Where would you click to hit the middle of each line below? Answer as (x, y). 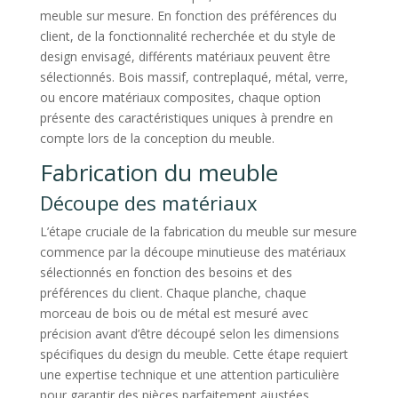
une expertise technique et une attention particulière (189, 374)
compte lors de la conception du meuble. (157, 138)
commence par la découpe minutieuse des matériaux (192, 251)
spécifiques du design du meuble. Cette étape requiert (194, 354)
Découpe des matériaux (148, 202)
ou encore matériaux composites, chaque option (180, 97)
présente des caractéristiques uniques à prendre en (186, 117)
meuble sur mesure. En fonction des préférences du (188, 15)
